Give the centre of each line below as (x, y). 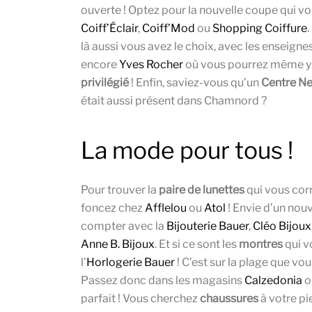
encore (100, 65)
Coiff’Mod (169, 29)
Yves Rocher (151, 65)
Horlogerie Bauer (131, 263)
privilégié (105, 83)
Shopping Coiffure (260, 29)
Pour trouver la (120, 190)
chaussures (229, 299)
